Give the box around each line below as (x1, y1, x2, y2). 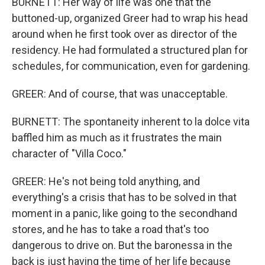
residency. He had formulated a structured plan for (12, 44, 248, 56)
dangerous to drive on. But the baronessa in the (12, 239, 232, 251)
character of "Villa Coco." (12, 147, 127, 160)
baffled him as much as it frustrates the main (12, 131, 222, 144)
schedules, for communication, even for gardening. (12, 60, 250, 72)
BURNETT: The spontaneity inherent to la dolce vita (12, 115, 250, 128)
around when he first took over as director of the (12, 28, 237, 40)
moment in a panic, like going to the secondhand (12, 207, 237, 219)
